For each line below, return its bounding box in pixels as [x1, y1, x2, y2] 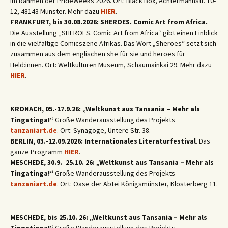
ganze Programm [10, 147, 64, 156]
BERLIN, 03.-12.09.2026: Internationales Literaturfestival [10, 136, 196, 146]
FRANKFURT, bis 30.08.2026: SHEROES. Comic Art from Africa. [10, 17, 208, 26]
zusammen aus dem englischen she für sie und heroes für [10, 49, 185, 59]
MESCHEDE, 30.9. [10, 158, 62, 167]
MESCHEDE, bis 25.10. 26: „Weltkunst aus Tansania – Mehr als [10, 213, 207, 222]
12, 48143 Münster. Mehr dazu [10, 7, 101, 16]
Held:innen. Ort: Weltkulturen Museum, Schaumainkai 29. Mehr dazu [10, 60, 212, 69]
